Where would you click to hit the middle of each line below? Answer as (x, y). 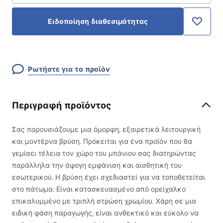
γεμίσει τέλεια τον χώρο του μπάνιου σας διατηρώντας (104, 153)
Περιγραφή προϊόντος (61, 105)
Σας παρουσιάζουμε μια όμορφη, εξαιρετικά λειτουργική (106, 129)
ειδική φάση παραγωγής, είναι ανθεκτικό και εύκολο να (105, 213)
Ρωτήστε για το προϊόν (69, 69)
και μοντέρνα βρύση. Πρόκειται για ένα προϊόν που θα (102, 141)
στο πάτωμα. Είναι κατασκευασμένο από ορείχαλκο (99, 189)
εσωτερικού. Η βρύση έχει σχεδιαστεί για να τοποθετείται (109, 177)
